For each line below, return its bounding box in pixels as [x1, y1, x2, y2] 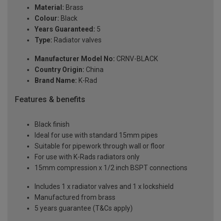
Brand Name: [35, 76, 77, 85]
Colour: [35, 14, 59, 23]
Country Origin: [35, 66, 84, 74]
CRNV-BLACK [115, 55, 158, 63]
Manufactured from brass [35, 193, 115, 201]
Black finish [35, 120, 70, 128]
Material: [35, 3, 64, 12]
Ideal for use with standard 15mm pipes [35, 131, 158, 139]
